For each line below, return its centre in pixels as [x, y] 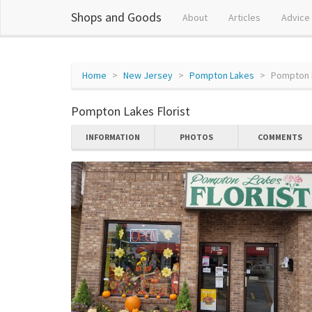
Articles [244, 17]
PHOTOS [196, 137]
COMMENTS [280, 137]
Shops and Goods [116, 17]
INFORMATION [113, 137]
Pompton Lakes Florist [131, 111]
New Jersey [148, 75]
